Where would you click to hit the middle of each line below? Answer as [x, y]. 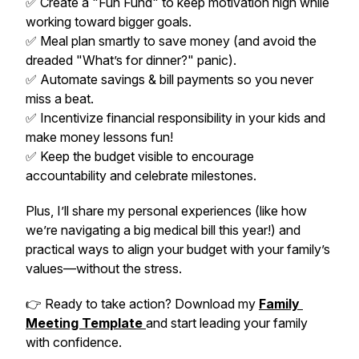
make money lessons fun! [99, 137]
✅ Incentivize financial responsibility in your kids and [175, 118]
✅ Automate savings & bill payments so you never [169, 79]
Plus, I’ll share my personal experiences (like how [166, 211]
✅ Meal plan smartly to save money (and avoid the [171, 41]
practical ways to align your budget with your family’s [178, 249]
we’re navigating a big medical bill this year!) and [163, 230]
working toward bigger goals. [109, 22]
